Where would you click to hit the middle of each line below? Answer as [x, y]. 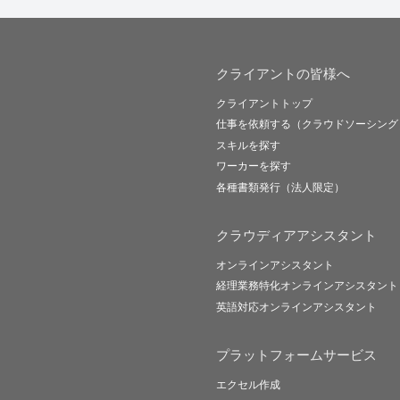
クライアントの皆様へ [283, 74]
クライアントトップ [264, 104]
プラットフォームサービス [296, 355]
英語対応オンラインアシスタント [296, 307]
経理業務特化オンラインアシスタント [307, 286]
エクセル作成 [248, 385]
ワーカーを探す [254, 167]
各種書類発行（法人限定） [280, 187]
